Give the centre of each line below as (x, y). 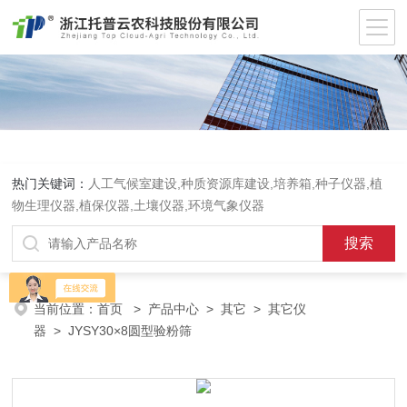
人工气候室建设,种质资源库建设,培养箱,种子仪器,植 (236, 184)
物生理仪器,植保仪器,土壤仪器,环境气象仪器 (139, 205)
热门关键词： (50, 184)
